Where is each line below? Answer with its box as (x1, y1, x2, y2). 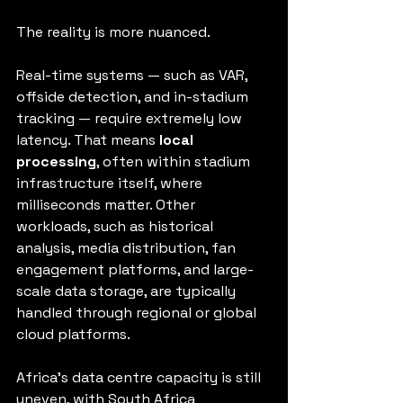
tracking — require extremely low (16, 109, 246, 128)
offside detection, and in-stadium (16, 87, 252, 106)
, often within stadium (96, 152, 254, 171)
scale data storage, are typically (16, 282, 239, 300)
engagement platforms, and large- (16, 260, 254, 279)
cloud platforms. (16, 325, 130, 344)
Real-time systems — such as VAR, (16, 66, 251, 85)
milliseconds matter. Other (16, 195, 199, 214)
